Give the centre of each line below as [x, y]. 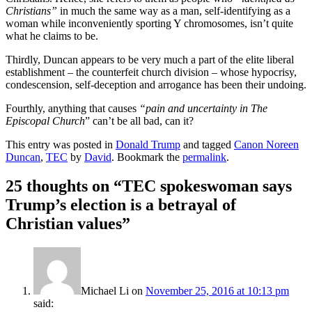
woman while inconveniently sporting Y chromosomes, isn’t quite [149, 23]
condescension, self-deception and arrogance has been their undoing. [156, 84]
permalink [204, 157]
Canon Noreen [266, 144]
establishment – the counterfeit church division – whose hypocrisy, [151, 72]
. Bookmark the [147, 157]
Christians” [31, 10]
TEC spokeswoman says [207, 186]
